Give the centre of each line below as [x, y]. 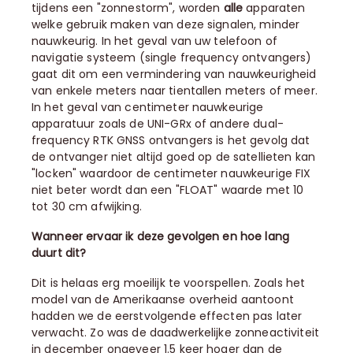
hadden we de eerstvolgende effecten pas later [167, 316]
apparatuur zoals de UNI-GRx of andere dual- [158, 124]
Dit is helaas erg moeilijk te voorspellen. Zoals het [169, 283]
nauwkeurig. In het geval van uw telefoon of [155, 41]
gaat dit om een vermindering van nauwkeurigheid [174, 74]
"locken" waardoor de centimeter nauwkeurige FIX [171, 173]
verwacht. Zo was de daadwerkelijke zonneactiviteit [176, 333]
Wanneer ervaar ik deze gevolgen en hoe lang [161, 236]
